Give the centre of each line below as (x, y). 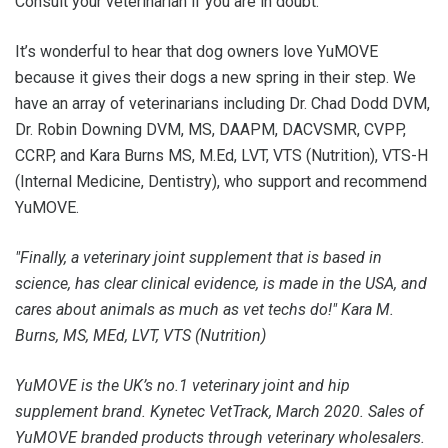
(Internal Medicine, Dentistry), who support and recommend (221, 181)
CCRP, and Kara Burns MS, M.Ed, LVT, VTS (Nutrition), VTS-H (221, 155)
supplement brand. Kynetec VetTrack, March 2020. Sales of (219, 411)
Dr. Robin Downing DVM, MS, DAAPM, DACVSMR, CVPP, (210, 129)
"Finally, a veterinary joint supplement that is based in (198, 257)
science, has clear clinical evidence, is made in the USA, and (221, 283)
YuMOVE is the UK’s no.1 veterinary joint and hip (182, 385)
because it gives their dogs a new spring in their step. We (215, 77)
